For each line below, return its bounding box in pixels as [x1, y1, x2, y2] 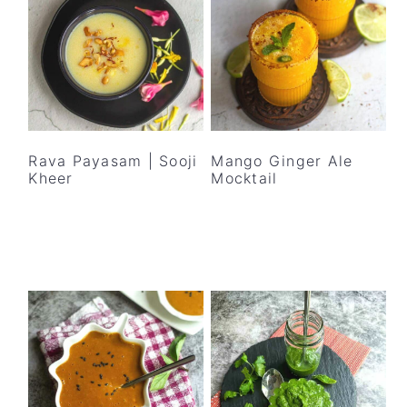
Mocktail [211, 168, 278, 187]
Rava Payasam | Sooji [28, 151, 198, 170]
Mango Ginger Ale [211, 151, 353, 170]
